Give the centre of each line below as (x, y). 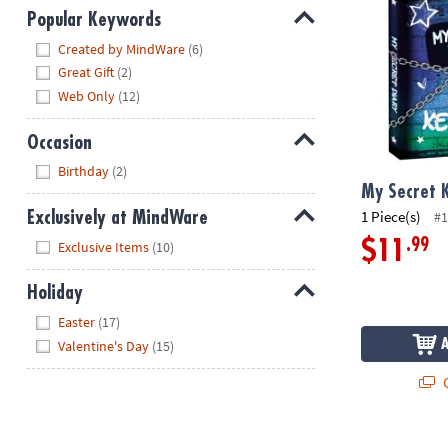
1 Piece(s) (391, 216)
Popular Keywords (93, 20)
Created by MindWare (122, 48)
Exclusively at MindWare (117, 218)
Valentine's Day (104, 345)
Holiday (54, 293)
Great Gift (86, 72)
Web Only (87, 95)
